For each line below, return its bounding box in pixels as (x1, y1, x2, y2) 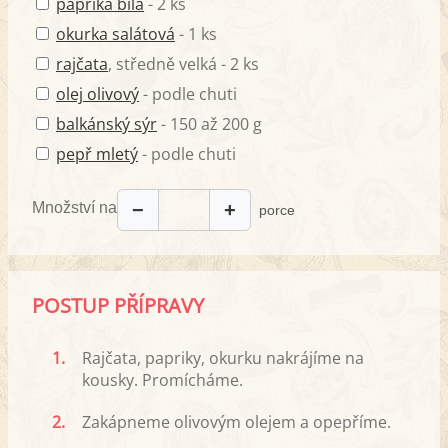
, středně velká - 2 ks (108, 53, 259, 76)
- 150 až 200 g (157, 113, 262, 136)
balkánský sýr (56, 113, 157, 136)
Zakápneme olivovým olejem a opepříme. (82, 411, 391, 434)
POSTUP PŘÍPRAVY (32, 292, 204, 320)
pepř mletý (56, 143, 138, 166)
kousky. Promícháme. (82, 369, 243, 392)
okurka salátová (56, 23, 175, 46)
